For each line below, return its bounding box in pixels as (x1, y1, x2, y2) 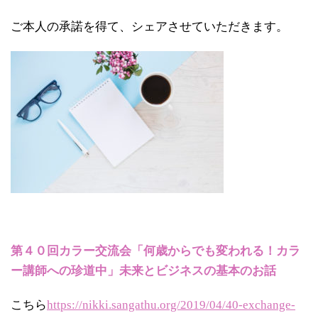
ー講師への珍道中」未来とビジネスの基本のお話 (11, 264, 276, 278)
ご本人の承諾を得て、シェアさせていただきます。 (11, 20, 288, 33)
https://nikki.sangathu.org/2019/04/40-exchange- (47, 298, 295, 312)
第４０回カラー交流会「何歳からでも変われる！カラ (11, 244, 300, 258)
